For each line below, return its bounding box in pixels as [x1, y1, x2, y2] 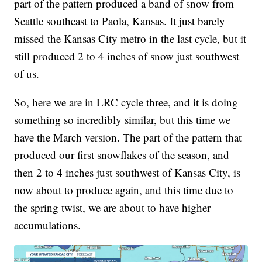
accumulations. [14, 217, 81, 232]
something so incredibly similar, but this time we [14, 112, 231, 127]
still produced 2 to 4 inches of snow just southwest [14, 48, 240, 63]
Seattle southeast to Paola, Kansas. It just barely [14, 13, 226, 28]
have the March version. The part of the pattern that [14, 129, 242, 144]
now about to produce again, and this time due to [14, 182, 234, 197]
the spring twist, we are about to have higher [14, 199, 211, 215]
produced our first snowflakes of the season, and [14, 147, 230, 162]
